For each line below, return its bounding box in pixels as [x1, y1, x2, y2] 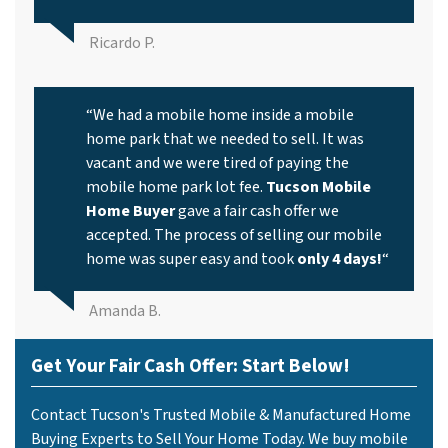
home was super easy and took [86, 247, 294, 270]
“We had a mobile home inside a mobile [86, 103, 354, 126]
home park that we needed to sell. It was [86, 127, 364, 150]
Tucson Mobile [266, 175, 371, 198]
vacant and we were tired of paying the [86, 151, 349, 174]
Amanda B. [89, 299, 161, 322]
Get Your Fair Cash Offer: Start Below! [31, 351, 350, 380]
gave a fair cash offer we [175, 199, 339, 222]
